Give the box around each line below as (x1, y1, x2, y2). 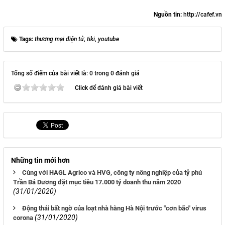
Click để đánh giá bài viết (75, 84, 143, 92)
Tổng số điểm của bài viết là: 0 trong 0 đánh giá (11, 70, 140, 77)
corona (13, 214, 33, 222)
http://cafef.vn (183, 11, 222, 19)
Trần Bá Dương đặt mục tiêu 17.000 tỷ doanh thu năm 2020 (13, 178, 181, 186)
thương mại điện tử (35, 36, 84, 43)
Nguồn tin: (154, 11, 183, 19)
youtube (98, 36, 119, 43)
